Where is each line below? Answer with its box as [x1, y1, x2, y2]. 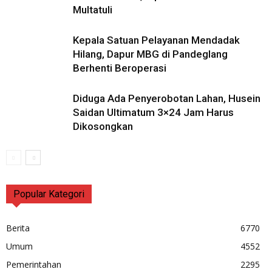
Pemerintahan [6, 259, 61, 270]
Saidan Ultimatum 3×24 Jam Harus [73, 106, 234, 118]
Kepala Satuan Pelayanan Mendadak [73, 34, 240, 46]
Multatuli [73, 4, 112, 16]
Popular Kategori [13, 188, 84, 200]
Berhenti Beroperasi [73, 62, 166, 74]
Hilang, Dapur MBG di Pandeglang [73, 48, 228, 60]
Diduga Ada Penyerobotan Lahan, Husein [73, 92, 260, 104]
